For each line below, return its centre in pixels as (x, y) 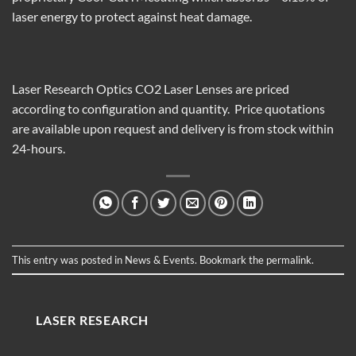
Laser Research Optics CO (83, 89)
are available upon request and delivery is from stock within (173, 129)
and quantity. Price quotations (240, 109)
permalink (289, 259)
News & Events (160, 259)
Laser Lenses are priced (225, 89)
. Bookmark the (230, 259)
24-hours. (39, 149)
